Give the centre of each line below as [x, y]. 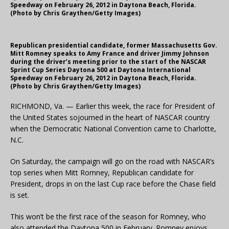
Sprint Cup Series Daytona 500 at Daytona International [100, 70]
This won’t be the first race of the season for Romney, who [108, 217]
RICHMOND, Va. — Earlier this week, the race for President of [112, 106]
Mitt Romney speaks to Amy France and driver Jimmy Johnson [110, 54]
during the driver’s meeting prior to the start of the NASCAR [108, 62]
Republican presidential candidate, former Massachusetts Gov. [114, 45]
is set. [20, 195]
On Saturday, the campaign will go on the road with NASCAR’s [112, 162]
